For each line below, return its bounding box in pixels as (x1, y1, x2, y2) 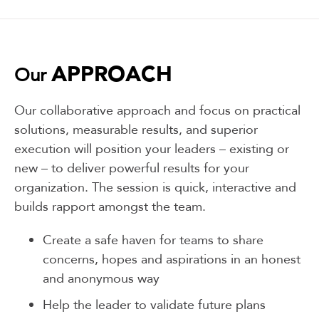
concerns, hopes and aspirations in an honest (43, 250, 300, 268)
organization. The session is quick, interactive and (14, 178, 296, 197)
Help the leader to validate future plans (43, 296, 266, 314)
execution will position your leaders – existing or (14, 140, 289, 158)
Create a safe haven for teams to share (43, 231, 263, 249)
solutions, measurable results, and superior (14, 120, 258, 139)
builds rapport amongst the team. (14, 197, 206, 216)
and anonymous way (43, 269, 159, 288)
